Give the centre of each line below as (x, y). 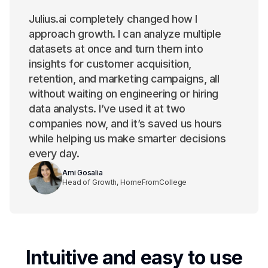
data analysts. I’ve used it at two (107, 109)
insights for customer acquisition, (110, 64)
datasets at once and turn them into (116, 49)
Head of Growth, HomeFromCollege (125, 182)
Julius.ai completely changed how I (113, 19)
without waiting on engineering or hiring (124, 94)
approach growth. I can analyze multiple (125, 34)
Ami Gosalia (83, 173)
